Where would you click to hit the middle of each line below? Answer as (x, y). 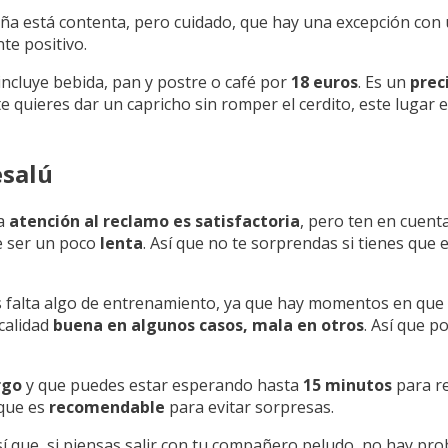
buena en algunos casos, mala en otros (208, 324)
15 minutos (347, 384)
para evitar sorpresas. (249, 406)
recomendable (107, 406)
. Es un (384, 81)
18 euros (324, 81)
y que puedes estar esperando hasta (162, 384)
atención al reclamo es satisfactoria (154, 220)
